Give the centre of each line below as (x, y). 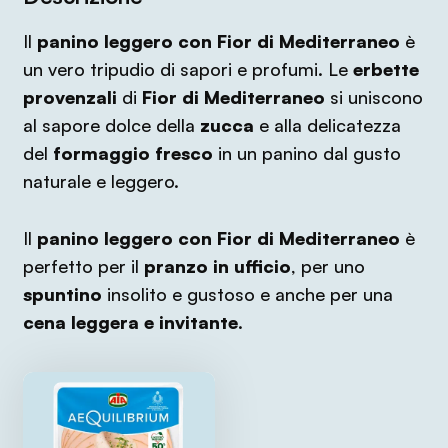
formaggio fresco (132, 153)
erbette (385, 69)
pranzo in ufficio (217, 265)
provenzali (69, 97)
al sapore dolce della (108, 125)
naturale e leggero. (103, 181)
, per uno (327, 265)
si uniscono (373, 97)
